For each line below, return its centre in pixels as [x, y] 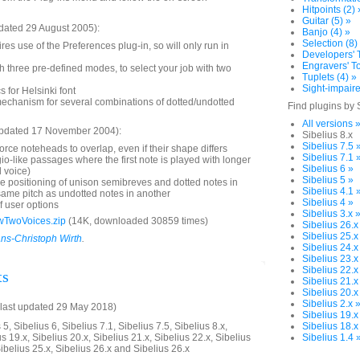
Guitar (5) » [327, 21]
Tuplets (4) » [329, 77]
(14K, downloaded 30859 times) [137, 221]
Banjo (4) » [326, 32]
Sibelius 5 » [328, 180]
